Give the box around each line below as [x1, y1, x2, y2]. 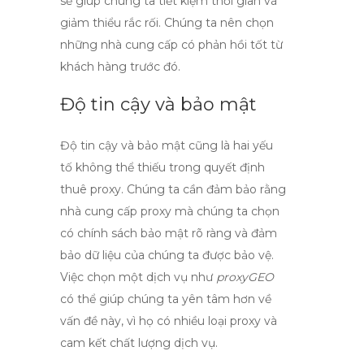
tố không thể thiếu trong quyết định [60, 160, 265, 175]
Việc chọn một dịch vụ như [60, 270, 216, 284]
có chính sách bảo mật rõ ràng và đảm [60, 226, 277, 240]
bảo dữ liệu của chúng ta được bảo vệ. [60, 248, 274, 262]
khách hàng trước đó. [60, 59, 180, 74]
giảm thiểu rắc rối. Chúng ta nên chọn [60, 15, 274, 30]
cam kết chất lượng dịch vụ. [60, 336, 218, 350]
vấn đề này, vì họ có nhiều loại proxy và [60, 314, 277, 328]
